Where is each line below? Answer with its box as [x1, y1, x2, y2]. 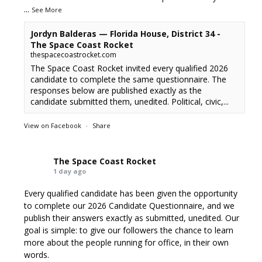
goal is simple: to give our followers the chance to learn [24, 225, 234, 236]
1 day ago [53, 167, 87, 175]
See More [32, 5, 63, 14]
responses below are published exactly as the [30, 85, 202, 96]
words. [24, 249, 50, 260]
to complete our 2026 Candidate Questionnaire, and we [24, 200, 235, 211]
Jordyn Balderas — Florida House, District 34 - [30, 28, 221, 39]
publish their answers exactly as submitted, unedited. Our [24, 212, 240, 223]
